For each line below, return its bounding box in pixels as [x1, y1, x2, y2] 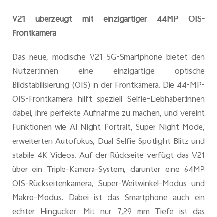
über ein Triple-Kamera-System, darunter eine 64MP [12, 163, 205, 177]
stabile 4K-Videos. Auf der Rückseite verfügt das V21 [12, 149, 205, 163]
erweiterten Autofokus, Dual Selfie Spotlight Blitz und [12, 135, 205, 149]
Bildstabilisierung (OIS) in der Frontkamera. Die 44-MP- [12, 79, 205, 93]
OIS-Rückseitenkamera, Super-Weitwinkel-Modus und [12, 177, 205, 191]
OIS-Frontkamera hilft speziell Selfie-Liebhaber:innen [12, 93, 205, 107]
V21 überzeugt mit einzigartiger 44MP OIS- [12, 13, 205, 27]
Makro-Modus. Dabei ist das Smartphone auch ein [12, 191, 205, 205]
